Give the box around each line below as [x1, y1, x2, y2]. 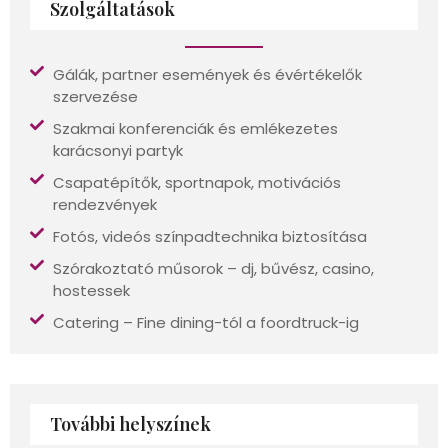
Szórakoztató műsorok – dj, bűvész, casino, [52, 257, 374, 279]
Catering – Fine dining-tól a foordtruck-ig [52, 311, 359, 333]
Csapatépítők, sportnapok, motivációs [52, 171, 341, 193]
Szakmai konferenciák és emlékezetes [52, 117, 338, 139]
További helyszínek [50, 411, 211, 436]
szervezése [52, 85, 138, 107]
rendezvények [52, 193, 157, 215]
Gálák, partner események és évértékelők [52, 63, 362, 85]
